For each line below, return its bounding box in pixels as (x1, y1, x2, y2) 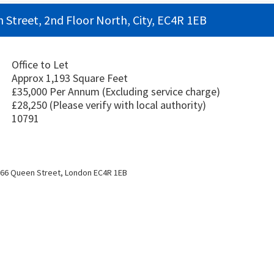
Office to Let (12, 57, 68, 72)
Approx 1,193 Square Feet (12, 70, 128, 85)
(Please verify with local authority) (50, 97, 206, 112)
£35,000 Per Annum (12, 84, 102, 98)
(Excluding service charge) (102, 84, 220, 98)
